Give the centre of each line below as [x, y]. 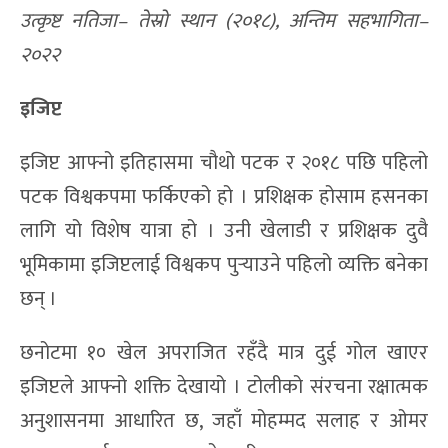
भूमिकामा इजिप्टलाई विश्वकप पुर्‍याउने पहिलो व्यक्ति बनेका [224, 264]
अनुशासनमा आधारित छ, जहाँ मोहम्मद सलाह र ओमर [224, 420]
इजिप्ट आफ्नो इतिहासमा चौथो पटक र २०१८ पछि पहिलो [224, 162]
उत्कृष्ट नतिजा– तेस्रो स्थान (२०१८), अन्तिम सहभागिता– [224, 20]
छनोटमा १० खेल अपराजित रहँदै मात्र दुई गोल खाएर [224, 352]
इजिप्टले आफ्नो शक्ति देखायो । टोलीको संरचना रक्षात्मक [224, 386]
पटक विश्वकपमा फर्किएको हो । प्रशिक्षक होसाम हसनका [224, 196]
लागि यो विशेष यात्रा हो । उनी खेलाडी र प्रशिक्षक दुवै [224, 230]
